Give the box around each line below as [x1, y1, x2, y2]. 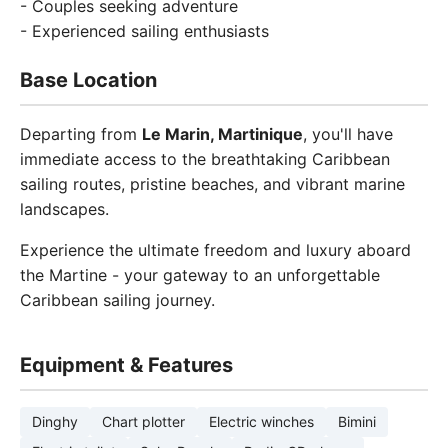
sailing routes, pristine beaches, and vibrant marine [20, 174, 405, 194]
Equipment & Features [20, 353, 233, 377]
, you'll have [303, 124, 393, 144]
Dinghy [32, 413, 78, 430]
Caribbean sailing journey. [20, 290, 215, 310]
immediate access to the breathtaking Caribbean [20, 149, 390, 169]
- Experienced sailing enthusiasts [20, 21, 269, 41]
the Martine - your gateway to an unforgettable [20, 265, 380, 285]
